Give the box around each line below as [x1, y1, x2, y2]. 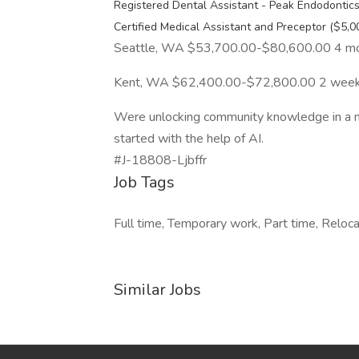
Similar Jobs [114, 279, 201, 301]
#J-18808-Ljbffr [114, 151, 207, 169]
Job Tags [114, 171, 175, 193]
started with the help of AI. [114, 130, 264, 147]
